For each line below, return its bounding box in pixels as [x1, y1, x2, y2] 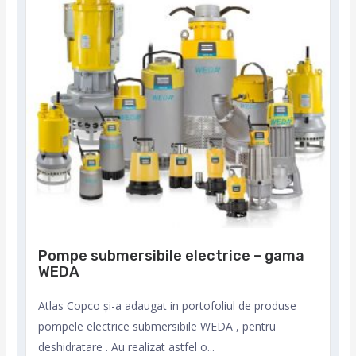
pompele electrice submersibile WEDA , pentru [38, 318, 277, 334]
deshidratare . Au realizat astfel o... [38, 339, 215, 354]
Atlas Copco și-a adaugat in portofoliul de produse [38, 297, 297, 313]
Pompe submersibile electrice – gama [38, 246, 305, 265]
